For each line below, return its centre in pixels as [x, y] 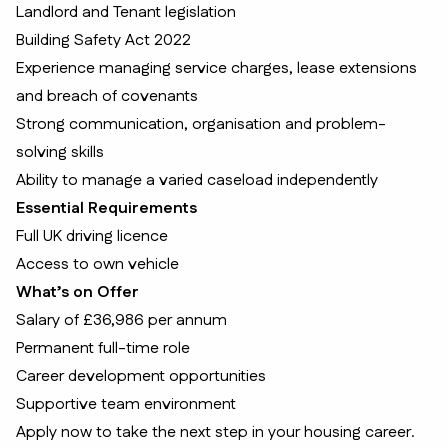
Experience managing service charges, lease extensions [216, 68]
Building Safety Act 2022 [103, 40]
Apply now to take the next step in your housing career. [215, 432]
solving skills [60, 152]
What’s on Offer [77, 292]
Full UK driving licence [92, 236]
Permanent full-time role [103, 348]
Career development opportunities [141, 376]
